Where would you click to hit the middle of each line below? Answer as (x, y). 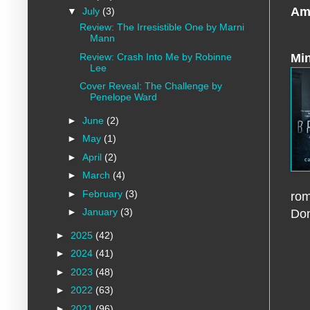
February (103, 193)
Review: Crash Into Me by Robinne (155, 56)
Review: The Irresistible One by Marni (162, 27)
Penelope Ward (123, 97)
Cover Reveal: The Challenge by (151, 86)
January (101, 212)
